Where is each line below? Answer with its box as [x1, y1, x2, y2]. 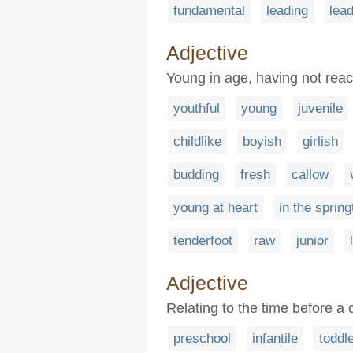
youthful [173, 101, 220, 116]
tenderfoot [173, 233, 232, 248]
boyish [243, 134, 281, 149]
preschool [173, 331, 231, 346]
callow [292, 167, 329, 182]
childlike [173, 134, 221, 149]
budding [173, 167, 219, 182]
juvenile [298, 101, 343, 116]
